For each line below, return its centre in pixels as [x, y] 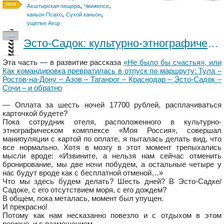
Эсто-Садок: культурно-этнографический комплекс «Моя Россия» [213, 43]
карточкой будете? [35, 113]
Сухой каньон [83, 15]
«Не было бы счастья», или [172, 62]
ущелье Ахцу [44, 23]
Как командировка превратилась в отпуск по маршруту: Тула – [112, 71]
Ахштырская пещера [53, 6]
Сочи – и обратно [32, 88]
